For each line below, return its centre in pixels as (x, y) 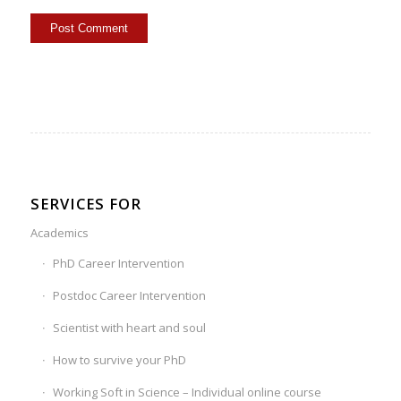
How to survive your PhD (119, 359)
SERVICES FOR (85, 203)
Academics (59, 232)
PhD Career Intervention (118, 263)
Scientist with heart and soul (129, 327)
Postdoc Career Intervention (129, 295)
